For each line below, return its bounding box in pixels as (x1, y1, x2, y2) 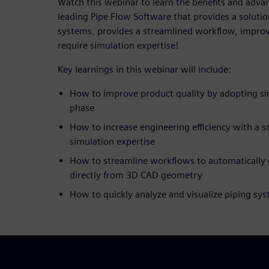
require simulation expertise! (58, 39, 178, 51)
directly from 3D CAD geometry (70, 169, 202, 181)
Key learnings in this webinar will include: (58, 63, 231, 75)
